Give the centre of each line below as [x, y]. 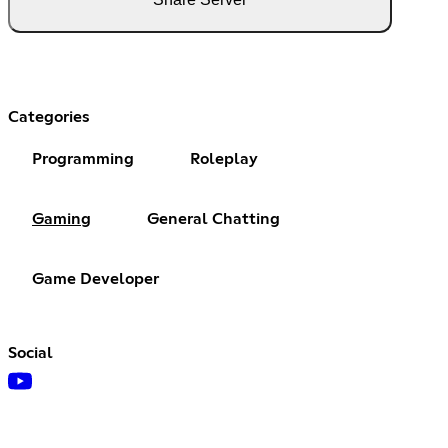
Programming [83, 158]
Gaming [61, 218]
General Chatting [213, 218]
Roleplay [224, 158]
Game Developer [95, 278]
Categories [49, 116]
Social [30, 352]
